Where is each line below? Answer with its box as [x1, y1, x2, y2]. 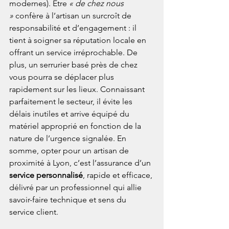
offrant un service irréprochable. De [9, 48, 140, 58]
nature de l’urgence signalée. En [9, 133, 128, 144]
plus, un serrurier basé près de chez [9, 60, 140, 70]
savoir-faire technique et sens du [9, 195, 128, 205]
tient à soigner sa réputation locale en [9, 35, 148, 45]
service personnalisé [9, 170, 83, 180]
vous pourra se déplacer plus [9, 72, 116, 82]
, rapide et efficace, [83, 170, 154, 180]
